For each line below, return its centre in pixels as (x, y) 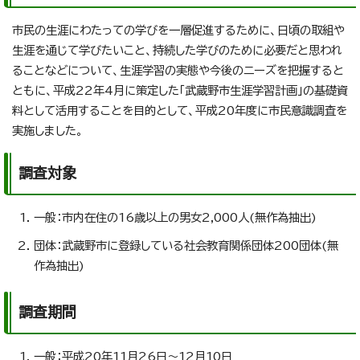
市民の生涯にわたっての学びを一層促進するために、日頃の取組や (178, 31)
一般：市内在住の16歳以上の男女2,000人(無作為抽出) (175, 218)
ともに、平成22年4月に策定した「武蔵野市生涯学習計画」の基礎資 (180, 91)
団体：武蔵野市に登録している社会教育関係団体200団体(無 (186, 246)
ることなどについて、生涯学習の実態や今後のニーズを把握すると (178, 71)
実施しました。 (48, 131)
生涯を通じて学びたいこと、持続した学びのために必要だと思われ (177, 51)
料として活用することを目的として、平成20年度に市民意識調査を (180, 111)
